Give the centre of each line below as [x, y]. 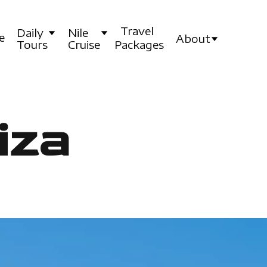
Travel [137, 30]
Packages [139, 44]
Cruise [84, 44]
